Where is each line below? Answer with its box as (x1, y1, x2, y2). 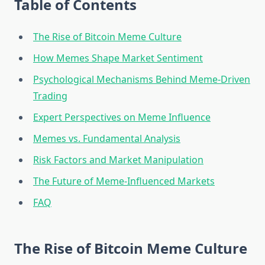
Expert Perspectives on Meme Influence (33, 111, 211, 124)
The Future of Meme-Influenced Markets (33, 174, 215, 188)
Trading (33, 89, 67, 103)
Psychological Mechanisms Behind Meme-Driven (33, 73, 250, 86)
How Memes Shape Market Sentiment (33, 51, 203, 65)
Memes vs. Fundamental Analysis (33, 132, 180, 146)
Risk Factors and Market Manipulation (33, 153, 203, 167)
